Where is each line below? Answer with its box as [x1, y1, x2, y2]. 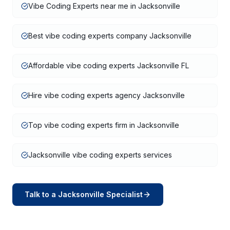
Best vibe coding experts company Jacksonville [28, 31, 191, 40]
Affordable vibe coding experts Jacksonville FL [28, 61, 189, 70]
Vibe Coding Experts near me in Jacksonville [28, 2, 180, 10]
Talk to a [25, 190, 58, 199]
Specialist [104, 190, 143, 199]
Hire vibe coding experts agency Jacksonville [28, 91, 185, 100]
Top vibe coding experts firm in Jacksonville [28, 121, 179, 129]
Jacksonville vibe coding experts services [28, 150, 172, 159]
